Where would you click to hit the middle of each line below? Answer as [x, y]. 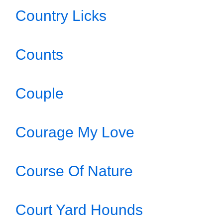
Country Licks [61, 16]
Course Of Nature [74, 171]
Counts [39, 55]
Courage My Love [75, 132]
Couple [40, 93]
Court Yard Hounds [79, 210]
